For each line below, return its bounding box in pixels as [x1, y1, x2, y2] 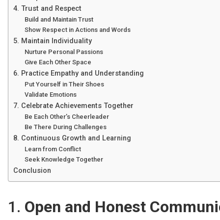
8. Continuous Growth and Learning [13, 134, 131, 143]
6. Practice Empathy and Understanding [13, 69, 144, 78]
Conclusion [13, 166, 51, 175]
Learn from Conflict [24, 145, 81, 153]
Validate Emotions [24, 91, 77, 99]
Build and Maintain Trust [24, 16, 93, 24]
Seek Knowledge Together [24, 156, 103, 164]
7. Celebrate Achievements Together [13, 102, 134, 110]
